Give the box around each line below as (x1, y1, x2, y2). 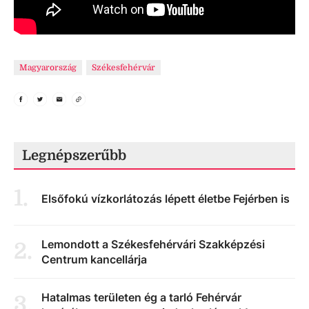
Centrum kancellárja (41, 252, 147, 266)
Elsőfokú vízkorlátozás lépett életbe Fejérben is (41, 191, 290, 206)
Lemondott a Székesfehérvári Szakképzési (41, 237, 265, 251)
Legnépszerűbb (22, 147, 126, 163)
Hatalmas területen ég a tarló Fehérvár (41, 290, 241, 304)
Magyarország (19, 62, 77, 72)
